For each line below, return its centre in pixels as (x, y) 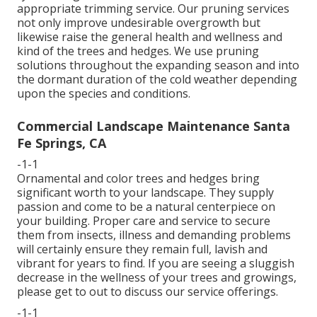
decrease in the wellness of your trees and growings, (157, 278)
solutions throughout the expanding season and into (158, 65)
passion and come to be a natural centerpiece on (146, 207)
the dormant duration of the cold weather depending (157, 80)
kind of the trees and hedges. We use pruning (138, 51)
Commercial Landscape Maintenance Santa (154, 126)
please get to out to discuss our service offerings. (148, 292)
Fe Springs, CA (62, 143)
